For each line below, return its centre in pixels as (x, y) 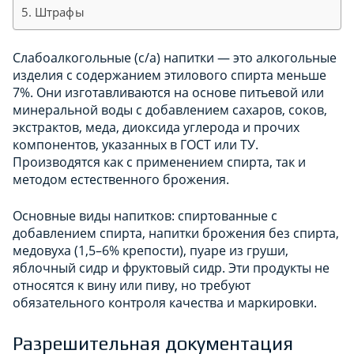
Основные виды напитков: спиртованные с (145, 216)
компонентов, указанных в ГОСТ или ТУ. (136, 145)
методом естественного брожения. (121, 180)
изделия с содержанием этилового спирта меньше (169, 75)
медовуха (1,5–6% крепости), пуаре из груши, (151, 251)
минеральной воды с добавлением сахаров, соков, (170, 110)
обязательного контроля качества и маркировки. (165, 303)
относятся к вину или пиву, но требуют (132, 286)
